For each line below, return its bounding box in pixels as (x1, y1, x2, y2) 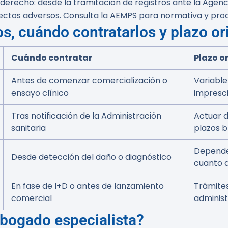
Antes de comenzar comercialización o (11, 75, 167, 87)
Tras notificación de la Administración (11, 110, 161, 122)
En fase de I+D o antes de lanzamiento (11, 180, 164, 192)
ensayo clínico (11, 87, 69, 99)
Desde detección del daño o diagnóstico (11, 151, 172, 163)
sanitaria (11, 122, 46, 134)
